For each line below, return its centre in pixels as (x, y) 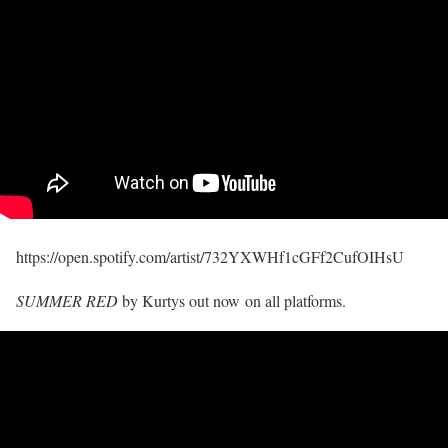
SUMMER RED (67, 301)
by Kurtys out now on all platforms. (232, 301)
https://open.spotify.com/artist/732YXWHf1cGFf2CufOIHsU (210, 257)
